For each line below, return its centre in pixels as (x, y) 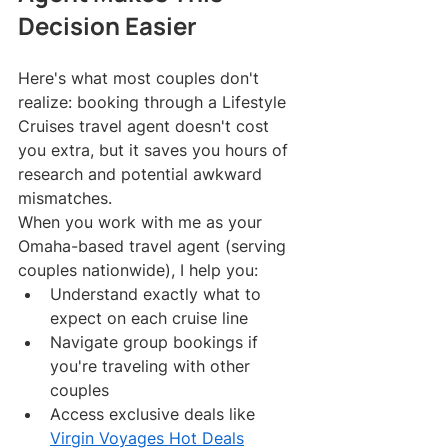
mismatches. (65, 198)
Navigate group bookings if (156, 342)
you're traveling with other (152, 366)
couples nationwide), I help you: (138, 270)
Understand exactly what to (158, 294)
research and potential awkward (142, 174)
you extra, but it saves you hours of (155, 150)
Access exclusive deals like (155, 414)
